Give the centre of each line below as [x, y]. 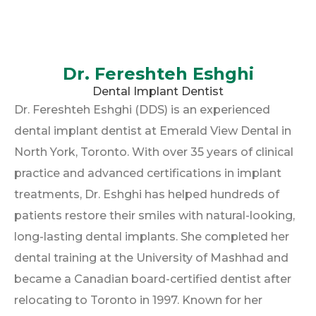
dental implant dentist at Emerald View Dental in [153, 130]
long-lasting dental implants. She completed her [152, 236]
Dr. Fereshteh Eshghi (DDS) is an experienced [142, 109]
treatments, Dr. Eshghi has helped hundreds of [147, 194]
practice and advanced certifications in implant [148, 173]
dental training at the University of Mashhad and [151, 257]
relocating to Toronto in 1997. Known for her [138, 300]
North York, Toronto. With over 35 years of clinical [154, 152]
